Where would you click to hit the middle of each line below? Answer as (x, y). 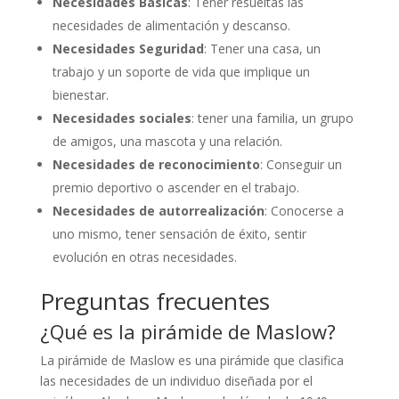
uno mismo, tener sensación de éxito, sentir (179, 233)
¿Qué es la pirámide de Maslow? (187, 331)
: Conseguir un (301, 164)
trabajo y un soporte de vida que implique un (181, 71)
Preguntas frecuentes (155, 301)
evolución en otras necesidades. (144, 256)
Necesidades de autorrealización (158, 210)
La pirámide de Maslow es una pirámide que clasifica (191, 360)
